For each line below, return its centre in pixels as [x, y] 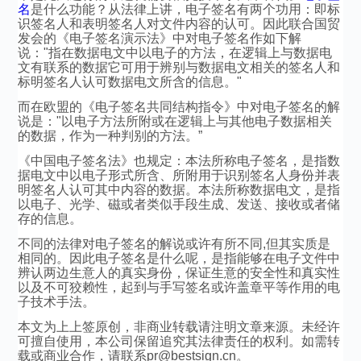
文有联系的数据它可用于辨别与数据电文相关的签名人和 [179, 67]
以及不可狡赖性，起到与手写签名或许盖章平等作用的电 [179, 287]
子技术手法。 [57, 302]
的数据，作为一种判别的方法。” [110, 136]
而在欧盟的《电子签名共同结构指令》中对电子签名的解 [179, 107]
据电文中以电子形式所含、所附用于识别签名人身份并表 [179, 175]
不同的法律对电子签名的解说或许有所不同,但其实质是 [174, 244]
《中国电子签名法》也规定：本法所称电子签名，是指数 [179, 161]
